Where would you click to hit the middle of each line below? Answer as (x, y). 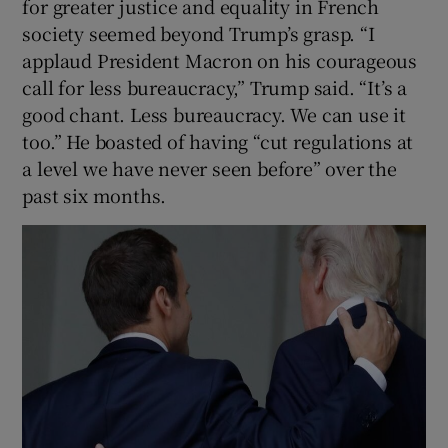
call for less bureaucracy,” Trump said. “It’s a (215, 86)
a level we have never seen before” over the (209, 167)
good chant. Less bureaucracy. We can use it (214, 113)
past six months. (94, 194)
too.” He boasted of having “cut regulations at (218, 140)
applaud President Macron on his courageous (220, 59)
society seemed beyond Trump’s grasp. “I (198, 32)
